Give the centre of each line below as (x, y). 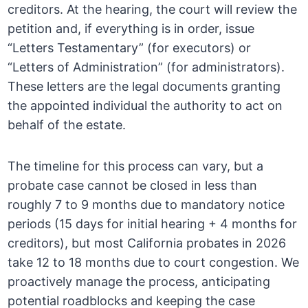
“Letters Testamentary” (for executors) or (130, 48)
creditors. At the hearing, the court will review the (153, 10)
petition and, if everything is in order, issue (131, 29)
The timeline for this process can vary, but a (136, 166)
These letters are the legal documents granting (144, 87)
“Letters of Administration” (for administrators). (146, 67)
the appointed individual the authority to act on (145, 106)
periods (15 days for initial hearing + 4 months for (153, 224)
